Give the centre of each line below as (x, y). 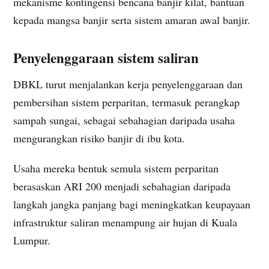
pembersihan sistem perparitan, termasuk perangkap (126, 102)
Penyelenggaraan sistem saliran (106, 57)
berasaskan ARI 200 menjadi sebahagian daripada (122, 186)
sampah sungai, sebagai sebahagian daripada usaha (124, 120)
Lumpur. (32, 240)
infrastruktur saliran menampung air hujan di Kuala (125, 222)
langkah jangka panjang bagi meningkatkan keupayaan (132, 204)
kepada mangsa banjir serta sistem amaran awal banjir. (132, 20)
